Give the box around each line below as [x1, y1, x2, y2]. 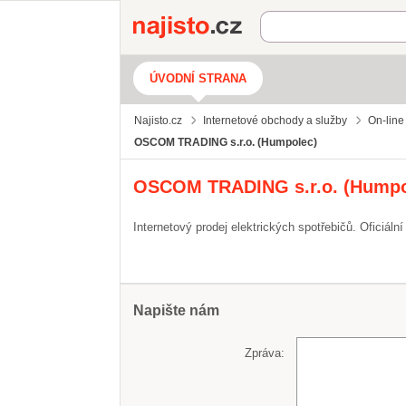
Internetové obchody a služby [203, 114, 347, 127]
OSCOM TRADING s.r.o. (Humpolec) [134, 136, 317, 149]
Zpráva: [245, 345, 285, 360]
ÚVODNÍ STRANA [150, 72, 246, 85]
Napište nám [133, 303, 219, 318]
